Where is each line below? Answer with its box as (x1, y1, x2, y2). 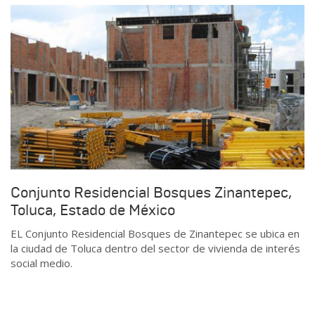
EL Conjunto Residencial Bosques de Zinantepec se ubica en (11, 226, 300, 241)
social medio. (11, 256, 72, 271)
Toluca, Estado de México (11, 200, 175, 219)
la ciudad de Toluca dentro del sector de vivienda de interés (11, 241, 300, 256)
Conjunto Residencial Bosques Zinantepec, (11, 183, 292, 202)
